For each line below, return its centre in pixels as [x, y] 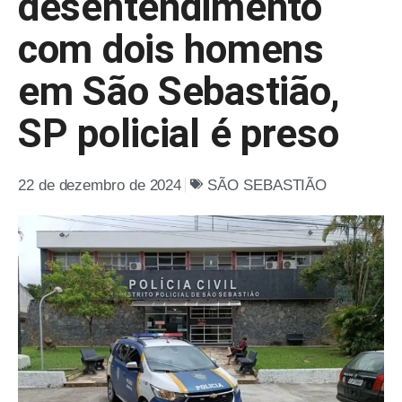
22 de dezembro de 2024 [100, 185]
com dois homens [171, 49]
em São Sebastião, [179, 91]
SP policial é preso [179, 133]
